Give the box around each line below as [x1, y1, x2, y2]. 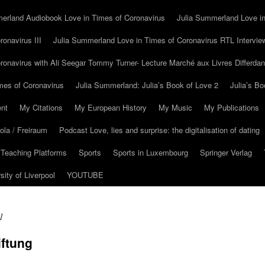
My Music [159, 102, 192, 113]
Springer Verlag [200, 147, 252, 158]
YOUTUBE [67, 169, 104, 180]
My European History [75, 102, 147, 113]
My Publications [204, 102, 259, 113]
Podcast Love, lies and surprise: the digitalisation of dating [59, 124, 260, 135]
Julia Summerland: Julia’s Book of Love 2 [76, 79, 218, 91]
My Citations [20, 102, 63, 113]
